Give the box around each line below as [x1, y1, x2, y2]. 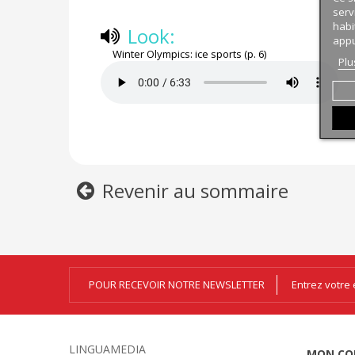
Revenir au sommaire [102, 177, 288, 204]
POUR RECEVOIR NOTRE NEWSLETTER [89, 277, 265, 292]
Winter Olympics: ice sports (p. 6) [113, 46, 266, 61]
